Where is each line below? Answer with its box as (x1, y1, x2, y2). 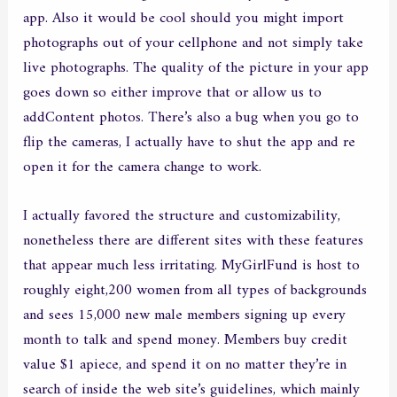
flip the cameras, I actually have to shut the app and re (23, 129, 356, 157)
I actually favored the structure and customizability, (23, 203, 341, 230)
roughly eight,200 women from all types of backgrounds (23, 277, 368, 305)
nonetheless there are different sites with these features (23, 228, 364, 255)
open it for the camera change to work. (23, 154, 262, 182)
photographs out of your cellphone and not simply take (23, 30, 364, 58)
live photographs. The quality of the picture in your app (23, 55, 370, 82)
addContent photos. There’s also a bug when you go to (23, 105, 360, 132)
